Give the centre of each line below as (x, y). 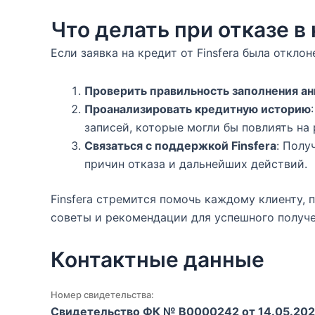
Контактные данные (157, 259)
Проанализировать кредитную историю (198, 109)
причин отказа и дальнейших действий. (196, 164)
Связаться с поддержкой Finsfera (180, 146)
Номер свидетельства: (102, 295)
